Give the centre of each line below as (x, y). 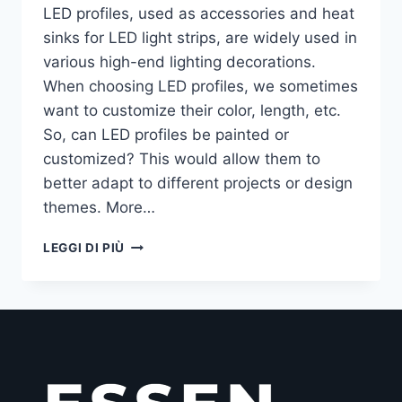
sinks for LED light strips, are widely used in (200, 37)
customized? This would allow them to (182, 158)
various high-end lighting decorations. (179, 61)
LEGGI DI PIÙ (84, 247)
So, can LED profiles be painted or (166, 134)
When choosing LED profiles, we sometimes (201, 86)
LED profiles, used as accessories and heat (199, 13)
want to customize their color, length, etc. (192, 110)
